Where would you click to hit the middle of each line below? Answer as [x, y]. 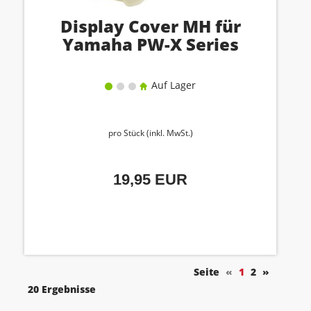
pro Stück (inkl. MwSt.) [150, 133]
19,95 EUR [150, 179]
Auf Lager [172, 85]
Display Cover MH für [150, 26]
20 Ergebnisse [62, 289]
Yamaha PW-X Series [150, 44]
